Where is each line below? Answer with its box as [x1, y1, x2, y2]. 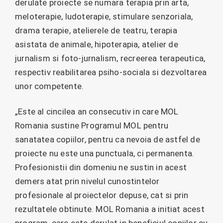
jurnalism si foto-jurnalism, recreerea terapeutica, [15, 53, 206, 64]
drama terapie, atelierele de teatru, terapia [15, 25, 177, 36]
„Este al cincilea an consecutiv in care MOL [15, 106, 179, 116]
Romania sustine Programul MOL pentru [15, 120, 169, 130]
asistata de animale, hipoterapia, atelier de [15, 39, 178, 50]
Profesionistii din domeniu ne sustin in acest [15, 162, 187, 172]
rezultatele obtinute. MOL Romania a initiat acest [15, 204, 205, 214]
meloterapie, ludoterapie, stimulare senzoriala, [15, 11, 193, 22]
